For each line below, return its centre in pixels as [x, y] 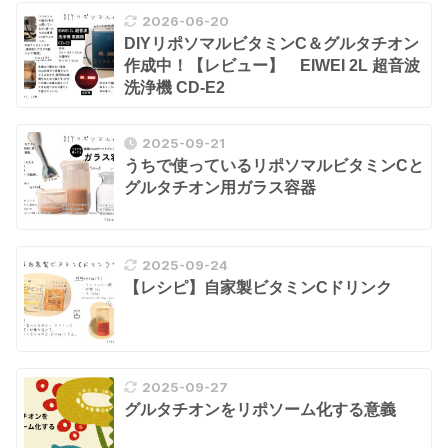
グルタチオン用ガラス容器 [228, 188]
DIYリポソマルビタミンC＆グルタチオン [271, 43]
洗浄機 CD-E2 [174, 87]
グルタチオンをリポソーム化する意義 [260, 410]
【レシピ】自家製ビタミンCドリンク [258, 288]
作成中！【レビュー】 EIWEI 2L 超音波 [272, 65]
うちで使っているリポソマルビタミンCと [274, 166]
